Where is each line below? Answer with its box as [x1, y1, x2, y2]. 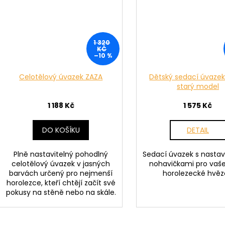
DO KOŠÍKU [42, 125, 80, 135]
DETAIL [186, 125, 209, 135]
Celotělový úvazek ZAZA [19, 71, 103, 82]
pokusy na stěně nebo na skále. [6, 187, 116, 197]
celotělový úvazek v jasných [12, 158, 110, 169]
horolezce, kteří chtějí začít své [6, 177, 116, 188]
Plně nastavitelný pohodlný [14, 149, 108, 159]
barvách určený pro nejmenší [9, 168, 113, 178]
